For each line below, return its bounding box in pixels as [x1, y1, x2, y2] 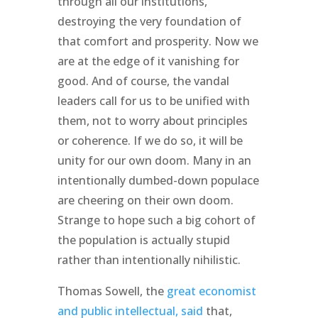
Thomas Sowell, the [57, 283, 167, 299]
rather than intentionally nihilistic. [57, 251, 241, 268]
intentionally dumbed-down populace [57, 172, 259, 188]
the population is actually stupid [57, 231, 230, 248]
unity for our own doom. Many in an [57, 152, 251, 168]
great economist [166, 283, 256, 299]
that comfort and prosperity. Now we [57, 33, 258, 49]
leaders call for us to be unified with [57, 92, 250, 109]
